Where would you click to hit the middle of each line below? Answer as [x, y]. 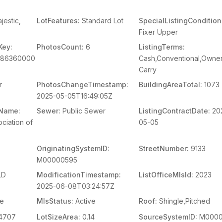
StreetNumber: [164, 148]
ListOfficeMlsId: [166, 175]
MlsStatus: [55, 201]
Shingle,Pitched [184, 201]
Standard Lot [101, 21]
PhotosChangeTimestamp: [82, 84]
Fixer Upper [159, 32]
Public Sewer [83, 111]
